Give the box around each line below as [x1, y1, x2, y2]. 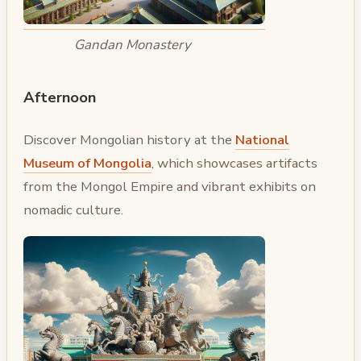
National [235, 131, 289, 150]
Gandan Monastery [74, 35, 192, 55]
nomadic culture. [23, 201, 123, 220]
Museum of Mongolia [23, 154, 151, 173]
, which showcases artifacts [151, 154, 317, 173]
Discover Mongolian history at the [23, 131, 235, 150]
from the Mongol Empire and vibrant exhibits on [23, 177, 316, 197]
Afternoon [23, 86, 96, 107]
